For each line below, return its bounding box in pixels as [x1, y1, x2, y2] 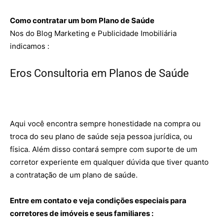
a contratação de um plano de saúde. [10, 170, 138, 180]
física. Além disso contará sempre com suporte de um [10, 145, 197, 154]
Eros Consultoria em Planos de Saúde [10, 67, 189, 79]
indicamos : [10, 41, 49, 51]
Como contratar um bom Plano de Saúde [10, 16, 156, 25]
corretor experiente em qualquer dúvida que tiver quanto [10, 157, 209, 167]
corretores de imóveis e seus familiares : [10, 209, 155, 218]
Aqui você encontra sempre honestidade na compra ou [10, 119, 201, 128]
